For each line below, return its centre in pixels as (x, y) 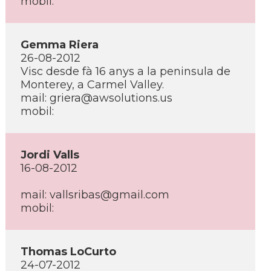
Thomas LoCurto (68, 252)
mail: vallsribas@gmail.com (95, 195)
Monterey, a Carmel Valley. (92, 85)
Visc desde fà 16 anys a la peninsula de (126, 71)
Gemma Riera (60, 45)
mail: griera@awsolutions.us (96, 98)
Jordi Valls (50, 155)
